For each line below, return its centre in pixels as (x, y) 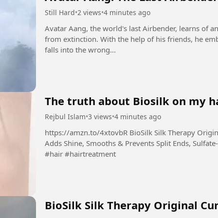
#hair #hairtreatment (80, 154)
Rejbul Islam (65, 117)
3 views (100, 117)
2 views (89, 13)
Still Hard (60, 13)
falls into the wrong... (80, 50)
